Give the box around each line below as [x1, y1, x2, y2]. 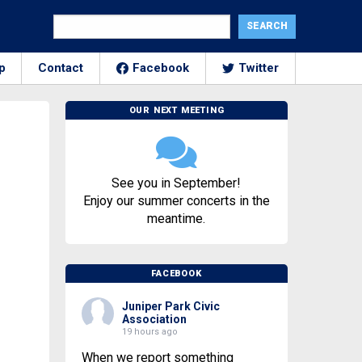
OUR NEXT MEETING [128, 105, 225, 116]
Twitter [238, 61, 280, 75]
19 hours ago [121, 326, 178, 337]
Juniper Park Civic [121, 300, 220, 313]
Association [121, 313, 187, 326]
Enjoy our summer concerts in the [82, 193, 270, 208]
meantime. [147, 211, 206, 226]
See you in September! [112, 175, 242, 191]
